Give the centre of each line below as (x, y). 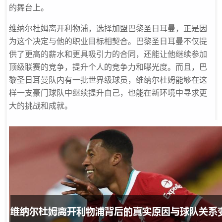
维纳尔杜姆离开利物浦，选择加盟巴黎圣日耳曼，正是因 (108, 28)
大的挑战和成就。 (41, 106)
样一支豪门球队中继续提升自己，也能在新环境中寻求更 (108, 93)
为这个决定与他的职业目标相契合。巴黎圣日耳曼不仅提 (108, 41)
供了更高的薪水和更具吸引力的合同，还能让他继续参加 (108, 54)
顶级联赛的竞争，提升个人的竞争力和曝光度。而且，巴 (108, 67)
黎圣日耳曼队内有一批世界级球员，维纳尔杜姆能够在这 (108, 80)
